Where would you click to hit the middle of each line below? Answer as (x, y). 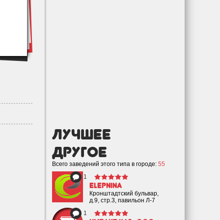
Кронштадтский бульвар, (124, 193)
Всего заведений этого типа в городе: (105, 164)
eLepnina (106, 186)
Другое (80, 152)
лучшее (82, 134)
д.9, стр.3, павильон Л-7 (122, 200)
